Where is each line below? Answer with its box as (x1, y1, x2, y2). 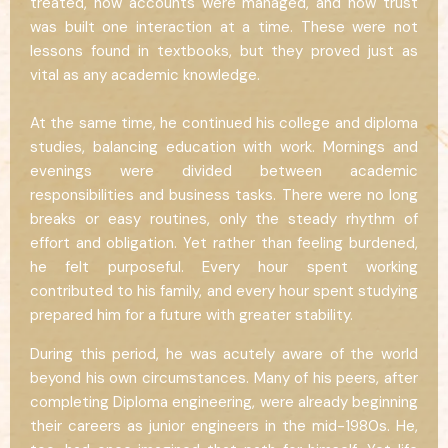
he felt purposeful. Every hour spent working (30, 256, 418, 277)
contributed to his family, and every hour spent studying (30, 280, 418, 301)
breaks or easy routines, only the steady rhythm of (30, 208, 418, 229)
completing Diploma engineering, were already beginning (30, 391, 418, 412)
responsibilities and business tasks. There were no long (30, 184, 418, 205)
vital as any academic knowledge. (30, 64, 260, 85)
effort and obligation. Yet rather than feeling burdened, (30, 232, 418, 253)
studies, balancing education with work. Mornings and (30, 136, 418, 157)
